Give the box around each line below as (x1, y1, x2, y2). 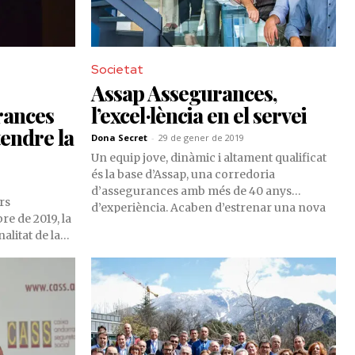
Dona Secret (91, 132, 147, 144)
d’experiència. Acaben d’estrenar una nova (91, 200, 326, 216)
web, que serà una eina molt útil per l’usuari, (91, 217, 330, 232)
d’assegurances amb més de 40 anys (91, 184, 292, 199)
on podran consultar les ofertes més (91, 234, 290, 249)
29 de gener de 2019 (158, 132, 244, 144)
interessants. (91, 250, 162, 265)
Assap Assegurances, (91, 79, 277, 108)
